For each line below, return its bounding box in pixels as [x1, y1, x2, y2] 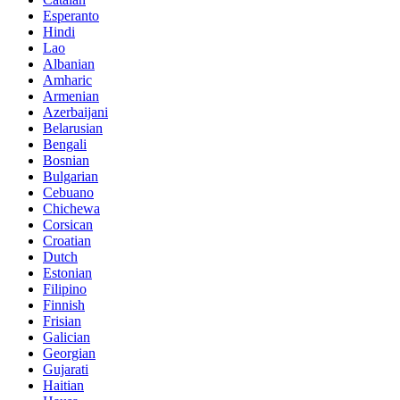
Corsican [43, 217, 93, 233]
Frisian [43, 313, 81, 329]
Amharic [43, 72, 92, 88]
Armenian [43, 88, 99, 104]
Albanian [43, 56, 95, 72]
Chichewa [43, 201, 100, 217]
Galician [43, 329, 90, 346]
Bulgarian [43, 169, 98, 185]
